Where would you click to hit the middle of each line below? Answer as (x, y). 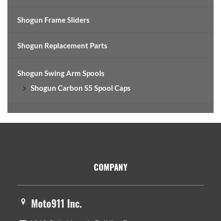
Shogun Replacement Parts (62, 45)
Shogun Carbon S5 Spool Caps (81, 88)
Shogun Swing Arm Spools (61, 73)
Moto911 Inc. (56, 203)
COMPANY (110, 167)
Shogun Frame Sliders (54, 19)
